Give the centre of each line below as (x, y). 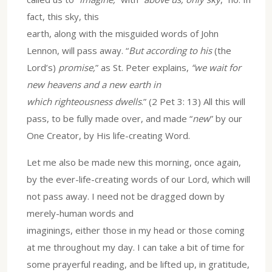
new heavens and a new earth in (94, 84)
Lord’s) (41, 67)
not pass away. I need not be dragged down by (126, 196)
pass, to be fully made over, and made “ (110, 118)
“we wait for (216, 67)
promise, (76, 67)
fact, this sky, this (63, 16)
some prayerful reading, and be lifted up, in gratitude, (138, 264)
